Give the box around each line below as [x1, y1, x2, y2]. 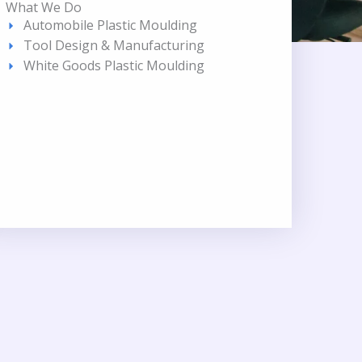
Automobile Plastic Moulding [23, 16, 198, 34]
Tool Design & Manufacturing [23, 36, 205, 54]
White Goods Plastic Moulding [23, 57, 205, 74]
